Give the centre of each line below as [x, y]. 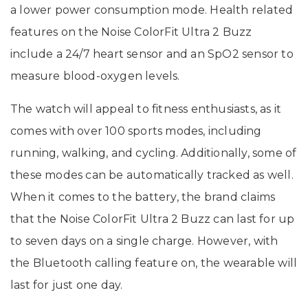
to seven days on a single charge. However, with [144, 241]
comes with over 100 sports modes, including [136, 131]
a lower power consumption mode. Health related [152, 10]
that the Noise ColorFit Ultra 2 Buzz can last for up [153, 219]
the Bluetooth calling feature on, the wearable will [154, 263]
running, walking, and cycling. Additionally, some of [154, 153]
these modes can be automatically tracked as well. [152, 175]
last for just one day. [67, 285]
